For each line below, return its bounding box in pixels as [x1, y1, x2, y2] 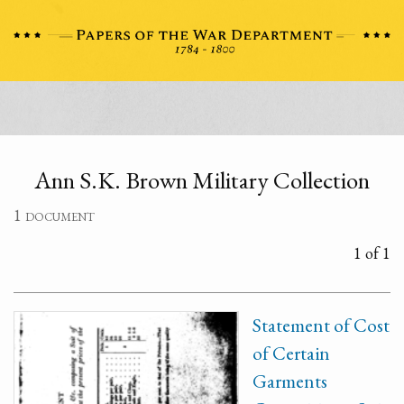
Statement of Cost [252, 313, 390, 337]
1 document [14, 205, 95, 225]
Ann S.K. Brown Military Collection [34, 164, 370, 196]
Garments [252, 369, 327, 393]
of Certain [252, 341, 330, 365]
